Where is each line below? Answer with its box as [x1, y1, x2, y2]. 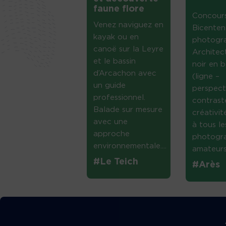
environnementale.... [93, 142, 166, 150]
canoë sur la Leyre [93, 45, 163, 53]
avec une [93, 118, 128, 126]
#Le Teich [93, 157, 138, 167]
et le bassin [93, 58, 136, 66]
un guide [93, 82, 126, 90]
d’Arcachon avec [93, 70, 156, 78]
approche [93, 130, 130, 138]
